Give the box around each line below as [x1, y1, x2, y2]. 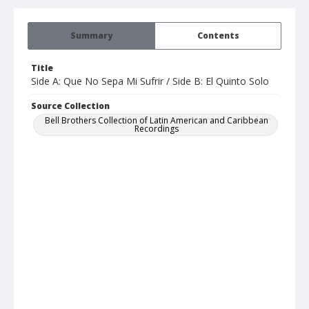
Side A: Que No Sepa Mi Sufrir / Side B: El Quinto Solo [31, 74, 269, 88]
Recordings [134, 123, 179, 135]
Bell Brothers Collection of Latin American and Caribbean [45, 114, 268, 127]
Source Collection [31, 100, 110, 112]
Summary [70, 30, 112, 42]
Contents [197, 30, 239, 42]
